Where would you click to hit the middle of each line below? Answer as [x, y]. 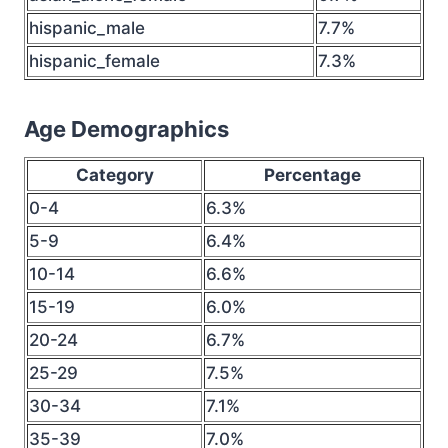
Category [114, 175]
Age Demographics [126, 129]
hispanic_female [94, 61]
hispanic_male [87, 28]
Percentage [312, 175]
